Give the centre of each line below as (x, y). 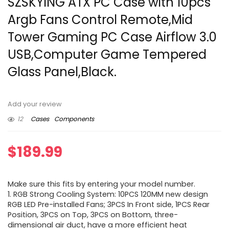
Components (74, 119)
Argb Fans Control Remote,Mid (100, 20)
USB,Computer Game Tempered (107, 55)
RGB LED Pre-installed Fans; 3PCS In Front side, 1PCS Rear (109, 205)
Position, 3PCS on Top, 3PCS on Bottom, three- (93, 215)
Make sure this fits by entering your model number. (101, 184)
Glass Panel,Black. (62, 72)
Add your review (35, 104)
